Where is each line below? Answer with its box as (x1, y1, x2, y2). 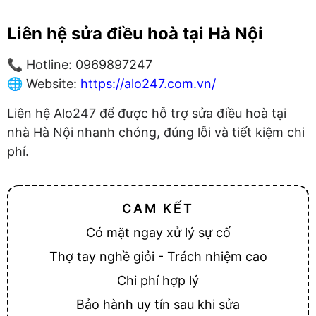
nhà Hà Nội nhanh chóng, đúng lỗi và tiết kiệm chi (7, 124, 305, 140)
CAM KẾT (122, 201, 194, 217)
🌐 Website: (7, 76, 80, 92)
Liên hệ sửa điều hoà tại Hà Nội (7, 23, 263, 44)
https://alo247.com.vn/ (80, 76, 216, 92)
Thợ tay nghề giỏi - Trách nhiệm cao (49, 249, 267, 265)
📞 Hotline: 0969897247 (7, 57, 152, 73)
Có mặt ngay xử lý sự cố (85, 225, 231, 241)
